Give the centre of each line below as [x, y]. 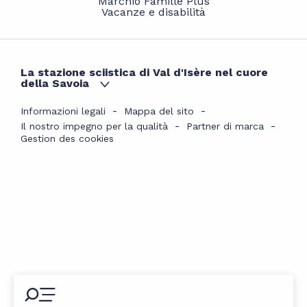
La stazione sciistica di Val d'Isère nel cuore [144, 72]
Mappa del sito [159, 111]
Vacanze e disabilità [153, 12]
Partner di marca [225, 126]
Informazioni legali [63, 111]
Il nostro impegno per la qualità [94, 126]
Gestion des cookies [67, 138]
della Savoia [55, 83]
